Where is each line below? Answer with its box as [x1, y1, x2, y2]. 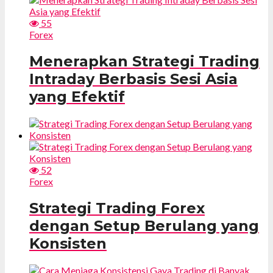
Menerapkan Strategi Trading [29, 52, 260, 71]
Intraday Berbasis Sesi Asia [29, 70, 238, 88]
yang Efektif [29, 88, 125, 106]
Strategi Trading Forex [29, 199, 205, 218]
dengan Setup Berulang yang [29, 217, 259, 235]
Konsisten [29, 235, 107, 253]
